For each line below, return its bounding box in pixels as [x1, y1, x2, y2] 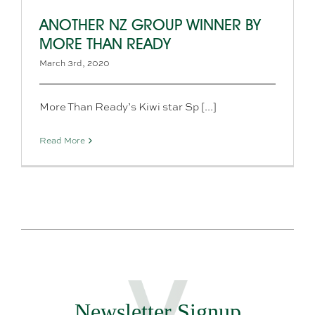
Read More [39, 134, 85, 146]
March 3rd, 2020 [39, 57, 110, 69]
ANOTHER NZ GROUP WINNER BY [39, 15, 261, 34]
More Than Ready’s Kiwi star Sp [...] [39, 99, 217, 114]
